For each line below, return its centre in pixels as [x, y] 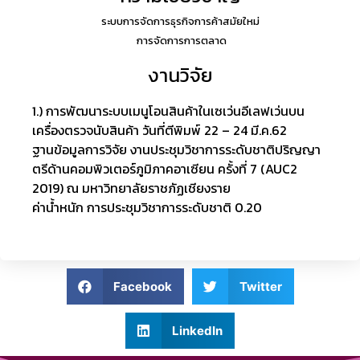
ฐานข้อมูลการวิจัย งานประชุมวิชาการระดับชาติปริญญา [176, 149]
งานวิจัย [180, 75]
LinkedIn [198, 330]
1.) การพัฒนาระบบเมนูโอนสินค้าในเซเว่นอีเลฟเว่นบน [168, 111]
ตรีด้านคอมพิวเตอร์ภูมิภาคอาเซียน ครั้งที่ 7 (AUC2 [165, 169]
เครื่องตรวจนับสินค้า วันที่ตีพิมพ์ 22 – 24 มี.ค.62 [160, 130]
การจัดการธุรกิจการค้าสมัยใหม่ [191, 21]
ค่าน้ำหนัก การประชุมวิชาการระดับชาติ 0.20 [147, 207]
